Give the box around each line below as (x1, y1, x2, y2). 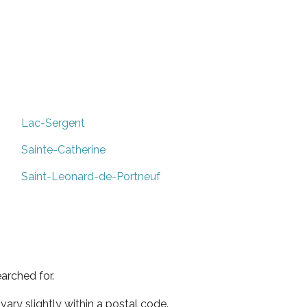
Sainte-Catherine (21, 143, 106, 156)
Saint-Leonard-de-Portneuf (21, 169, 160, 183)
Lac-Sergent (21, 116, 85, 130)
